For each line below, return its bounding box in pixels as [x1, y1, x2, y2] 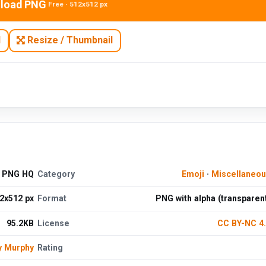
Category [37, 169, 75, 179]
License [37, 218, 70, 228]
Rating [37, 242, 64, 252]
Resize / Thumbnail [25, 34, 113, 46]
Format [37, 194, 67, 204]
